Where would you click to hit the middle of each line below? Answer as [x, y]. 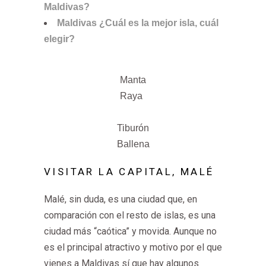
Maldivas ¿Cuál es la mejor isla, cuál [138, 23]
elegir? [59, 39]
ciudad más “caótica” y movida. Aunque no [130, 231]
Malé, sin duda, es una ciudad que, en [121, 199]
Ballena [133, 144]
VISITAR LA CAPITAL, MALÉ [129, 172]
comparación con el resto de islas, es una [130, 215]
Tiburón [133, 128]
